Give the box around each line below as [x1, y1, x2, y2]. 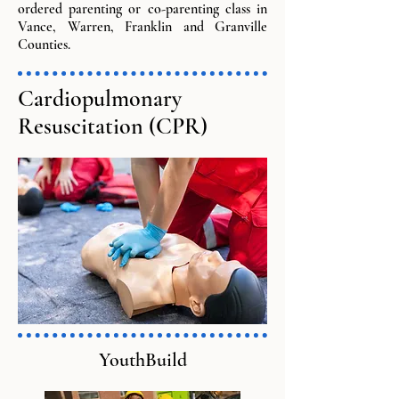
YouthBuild [98, 348, 187, 371]
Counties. [18, 36, 70, 53]
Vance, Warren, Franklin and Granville [18, 18, 267, 36]
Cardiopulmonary [18, 85, 182, 112]
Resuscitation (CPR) [18, 112, 208, 140]
